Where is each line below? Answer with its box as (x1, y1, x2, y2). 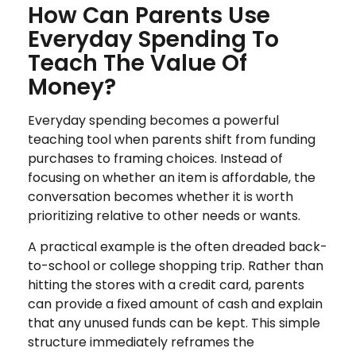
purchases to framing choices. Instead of (28, 149, 283, 168)
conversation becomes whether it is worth (28, 187, 293, 206)
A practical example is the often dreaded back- (28, 237, 327, 256)
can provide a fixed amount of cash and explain (28, 294, 323, 313)
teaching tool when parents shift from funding (28, 130, 315, 149)
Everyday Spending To (28, 23, 279, 55)
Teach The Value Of (28, 47, 247, 79)
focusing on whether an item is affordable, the (28, 168, 315, 187)
